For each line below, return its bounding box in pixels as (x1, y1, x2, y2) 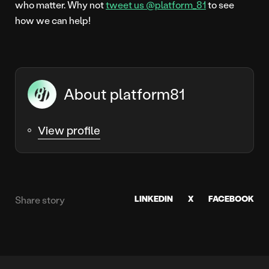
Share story (15, 193, 65, 206)
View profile (38, 122, 100, 138)
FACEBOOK (208, 192, 254, 204)
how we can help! (15, 14, 91, 27)
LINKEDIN (134, 192, 173, 204)
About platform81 (64, 83, 185, 103)
